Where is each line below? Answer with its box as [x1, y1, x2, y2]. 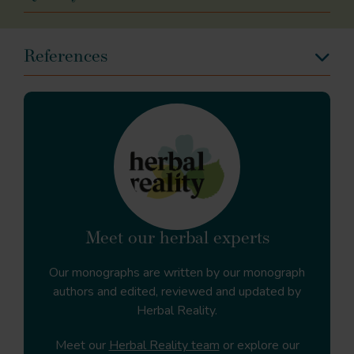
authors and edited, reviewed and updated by [53, 282, 301, 300]
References [24, 47, 107, 66]
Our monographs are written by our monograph [49, 263, 305, 281]
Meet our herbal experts [85, 229, 269, 248]
